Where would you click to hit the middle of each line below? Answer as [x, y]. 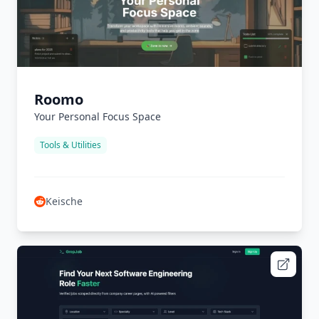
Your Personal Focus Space [98, 116]
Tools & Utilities [70, 145]
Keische [64, 201]
